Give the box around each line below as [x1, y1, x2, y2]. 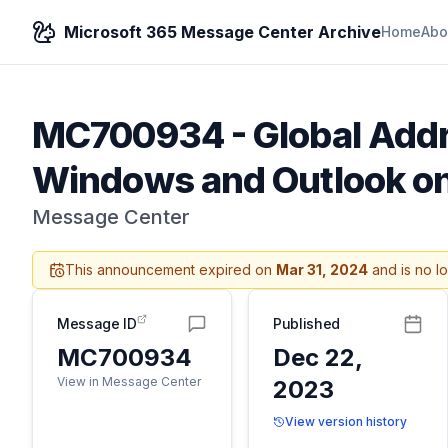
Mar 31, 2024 [276, 261, 368, 278]
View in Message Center [57, 374, 201, 389]
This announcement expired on [65, 261, 276, 278]
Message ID [57, 315, 137, 332]
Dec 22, [273, 343, 362, 372]
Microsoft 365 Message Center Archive [64, 22, 381, 42]
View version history [285, 414, 407, 429]
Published [273, 315, 340, 332]
